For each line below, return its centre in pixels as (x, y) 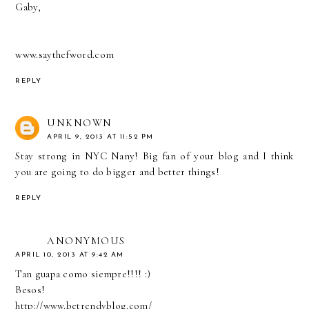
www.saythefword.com (65, 54)
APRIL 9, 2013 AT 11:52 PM (100, 137)
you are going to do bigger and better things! (117, 172)
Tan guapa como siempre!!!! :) (83, 274)
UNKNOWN (80, 123)
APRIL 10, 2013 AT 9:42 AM (70, 255)
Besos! (30, 290)
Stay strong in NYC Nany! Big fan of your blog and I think (154, 156)
